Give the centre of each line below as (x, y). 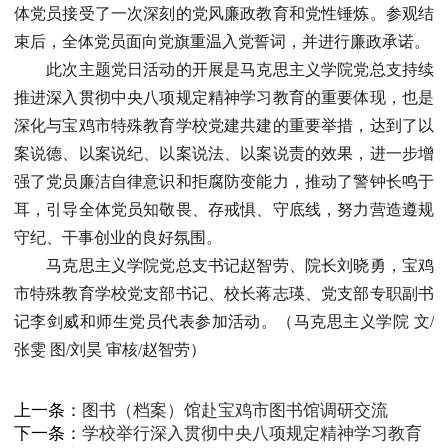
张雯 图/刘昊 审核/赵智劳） (110, 349)
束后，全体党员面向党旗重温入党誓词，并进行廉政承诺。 (222, 41)
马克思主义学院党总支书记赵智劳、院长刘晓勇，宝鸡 (240, 265)
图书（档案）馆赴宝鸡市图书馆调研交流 (235, 410)
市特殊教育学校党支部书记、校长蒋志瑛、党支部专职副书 (224, 293)
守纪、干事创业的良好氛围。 (118, 237)
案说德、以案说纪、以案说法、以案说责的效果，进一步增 (224, 153)
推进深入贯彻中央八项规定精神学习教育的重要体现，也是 (224, 97)
